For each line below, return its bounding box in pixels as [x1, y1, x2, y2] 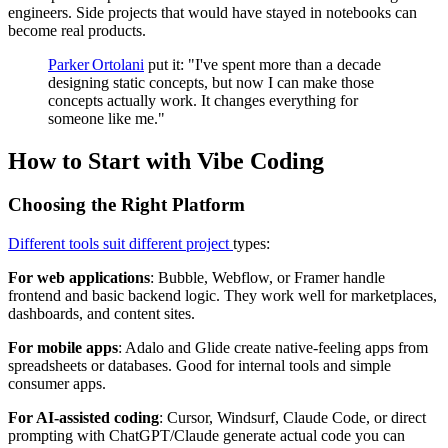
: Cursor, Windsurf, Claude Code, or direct [159, 409, 426, 427]
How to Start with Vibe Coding [8, 147, 324, 174]
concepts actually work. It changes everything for [48, 91, 358, 109]
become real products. [8, 21, 146, 39]
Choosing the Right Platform [8, 194, 245, 216]
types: [233, 235, 270, 253]
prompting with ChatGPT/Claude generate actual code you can [8, 427, 405, 445]
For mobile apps [8, 339, 118, 357]
